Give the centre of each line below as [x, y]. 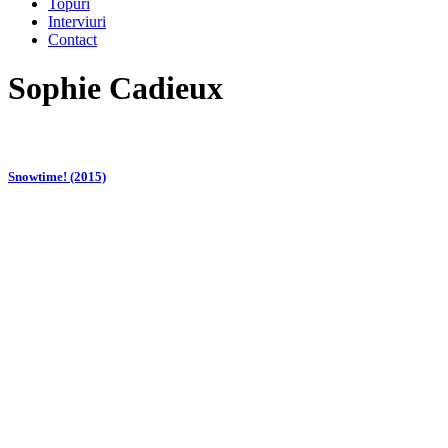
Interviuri [77, 21]
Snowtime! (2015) [57, 176]
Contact [72, 39]
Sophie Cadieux [115, 88]
